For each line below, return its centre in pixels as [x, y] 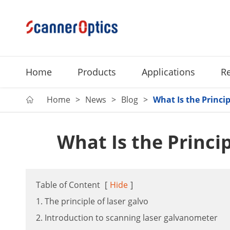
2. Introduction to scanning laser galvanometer [127, 218]
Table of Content [68, 185]
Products [97, 72]
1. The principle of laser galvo [92, 201]
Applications [168, 72]
